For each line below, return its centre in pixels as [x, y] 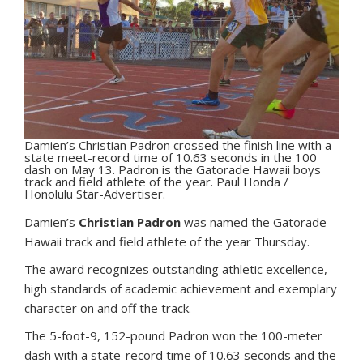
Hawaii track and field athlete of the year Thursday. [167, 242]
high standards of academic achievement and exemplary [181, 289]
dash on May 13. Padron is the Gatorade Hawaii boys [173, 170]
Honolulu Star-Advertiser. [95, 194]
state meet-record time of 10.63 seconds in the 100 [171, 158]
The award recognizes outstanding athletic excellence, [176, 269]
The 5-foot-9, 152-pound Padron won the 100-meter [173, 336]
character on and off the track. [108, 308]
